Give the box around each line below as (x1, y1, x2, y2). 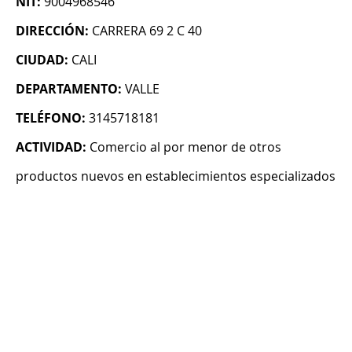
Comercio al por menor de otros (90, 138, 281, 156)
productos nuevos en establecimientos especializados (16, 167, 335, 185)
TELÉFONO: (16, 109, 86, 127)
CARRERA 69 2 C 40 (92, 22, 202, 40)
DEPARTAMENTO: (16, 80, 122, 98)
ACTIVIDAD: (16, 138, 86, 156)
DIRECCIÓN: (16, 22, 89, 40)
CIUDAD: (16, 51, 68, 69)
